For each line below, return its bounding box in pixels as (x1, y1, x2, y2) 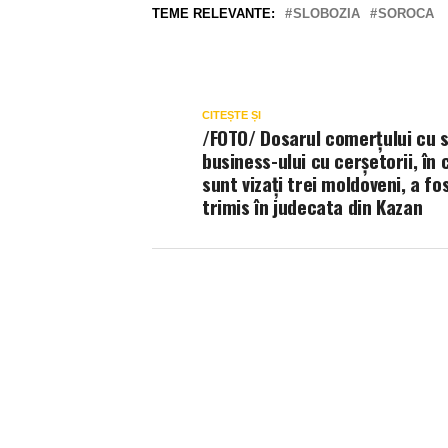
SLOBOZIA (293, 6, 360, 21)
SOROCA (378, 6, 434, 21)
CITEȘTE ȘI (202, 109, 261, 121)
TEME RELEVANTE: (152, 6, 275, 21)
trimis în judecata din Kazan (202, 192, 423, 221)
